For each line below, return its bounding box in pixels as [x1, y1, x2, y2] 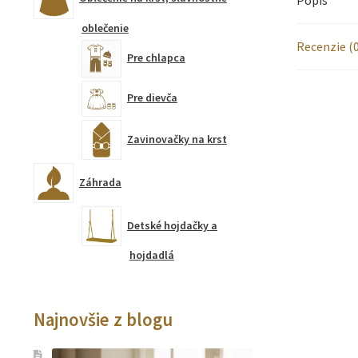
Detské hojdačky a [126, 217, 217, 233]
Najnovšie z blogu [33, 308, 173, 332]
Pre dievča [126, 89, 177, 105]
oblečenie [81, 20, 129, 35]
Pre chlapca [126, 50, 185, 65]
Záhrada [78, 174, 121, 189]
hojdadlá [129, 248, 174, 263]
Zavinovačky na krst [126, 131, 227, 146]
